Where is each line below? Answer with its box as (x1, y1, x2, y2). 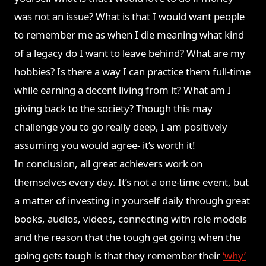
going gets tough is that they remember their (14, 249, 223, 263)
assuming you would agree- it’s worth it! (14, 138, 196, 153)
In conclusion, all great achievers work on (14, 157, 203, 171)
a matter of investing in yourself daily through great (14, 194, 251, 208)
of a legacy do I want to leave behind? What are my (14, 46, 246, 61)
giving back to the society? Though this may (14, 102, 213, 116)
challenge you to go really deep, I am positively (14, 120, 228, 134)
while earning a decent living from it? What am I (14, 83, 232, 97)
